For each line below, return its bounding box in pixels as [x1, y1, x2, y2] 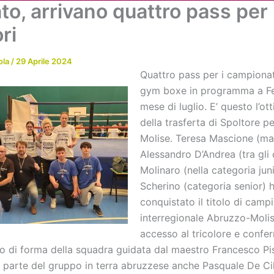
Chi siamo [73, 18, 120, 31]
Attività [151, 18, 185, 31]
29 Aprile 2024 [16, 56, 72, 66]
